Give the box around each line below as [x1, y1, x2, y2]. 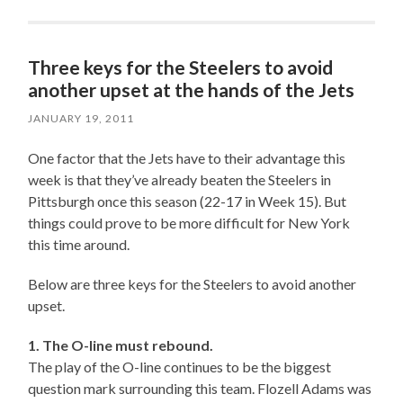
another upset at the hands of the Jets [28, 78, 355, 102]
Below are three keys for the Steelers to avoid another [28, 275, 357, 293]
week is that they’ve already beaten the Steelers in [28, 171, 332, 189]
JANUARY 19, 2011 [28, 112, 135, 126]
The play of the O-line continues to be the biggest [28, 358, 332, 376]
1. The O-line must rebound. [28, 336, 214, 354]
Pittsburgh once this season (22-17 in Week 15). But [28, 193, 347, 210]
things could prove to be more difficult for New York [28, 214, 351, 232]
